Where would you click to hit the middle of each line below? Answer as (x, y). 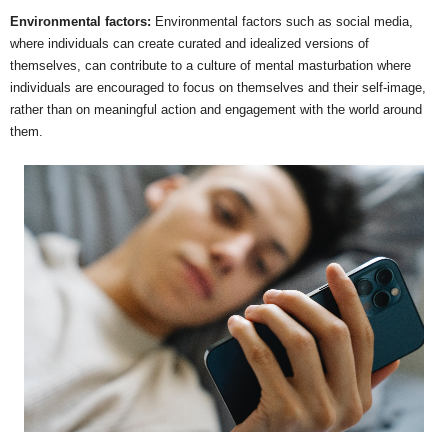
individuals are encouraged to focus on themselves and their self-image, (218, 88)
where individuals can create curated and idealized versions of (189, 44)
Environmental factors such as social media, (284, 22)
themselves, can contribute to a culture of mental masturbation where (210, 66)
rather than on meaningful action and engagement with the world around (216, 110)
